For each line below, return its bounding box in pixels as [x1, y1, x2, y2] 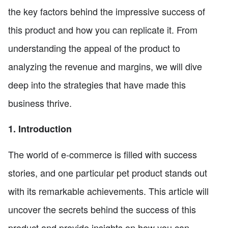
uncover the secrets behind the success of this [8, 202, 196, 216]
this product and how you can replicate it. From [8, 22, 197, 36]
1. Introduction [8, 122, 72, 135]
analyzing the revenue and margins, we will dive [8, 59, 202, 73]
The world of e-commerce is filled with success [8, 147, 197, 161]
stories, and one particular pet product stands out [8, 165, 207, 179]
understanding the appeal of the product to [8, 41, 180, 54]
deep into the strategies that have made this [8, 77, 186, 91]
